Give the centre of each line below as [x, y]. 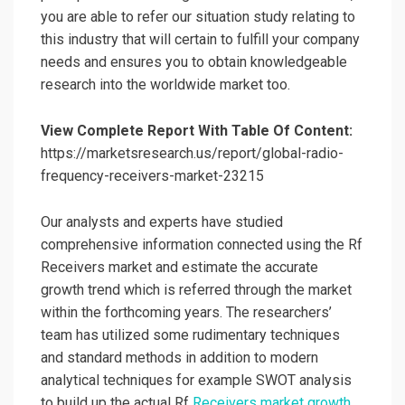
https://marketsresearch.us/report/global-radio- [192, 153]
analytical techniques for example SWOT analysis [196, 380]
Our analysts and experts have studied [162, 221]
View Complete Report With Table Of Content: [197, 130]
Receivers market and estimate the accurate [179, 267]
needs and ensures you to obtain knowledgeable [194, 61]
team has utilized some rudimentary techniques [190, 334]
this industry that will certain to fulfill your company [200, 39]
